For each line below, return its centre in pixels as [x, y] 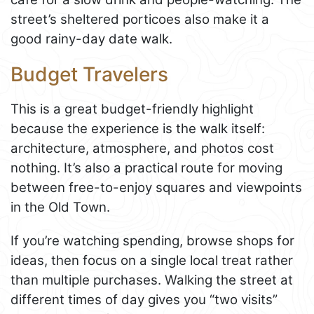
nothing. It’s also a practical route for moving [146, 168]
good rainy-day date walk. [91, 39]
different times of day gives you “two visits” [144, 299]
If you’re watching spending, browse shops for [152, 240]
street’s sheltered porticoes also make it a [140, 20]
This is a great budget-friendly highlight [132, 109]
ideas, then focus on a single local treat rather [152, 260]
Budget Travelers [89, 75]
